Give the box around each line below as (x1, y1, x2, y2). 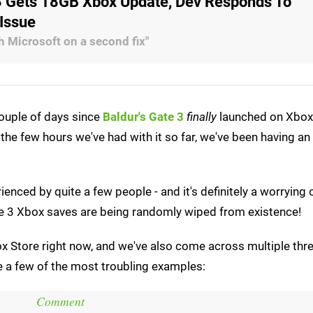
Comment (36, 292, 85, 310)
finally (187, 109, 217, 124)
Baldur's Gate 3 (103, 109, 184, 124)
